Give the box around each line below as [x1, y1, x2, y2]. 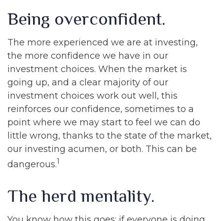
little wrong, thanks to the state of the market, [7, 130, 212, 141]
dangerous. [7, 159, 57, 170]
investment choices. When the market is [7, 64, 187, 74]
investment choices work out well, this [7, 90, 178, 101]
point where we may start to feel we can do [7, 117, 200, 128]
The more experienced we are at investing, [7, 37, 198, 48]
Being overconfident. [7, 9, 165, 29]
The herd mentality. [7, 186, 154, 206]
